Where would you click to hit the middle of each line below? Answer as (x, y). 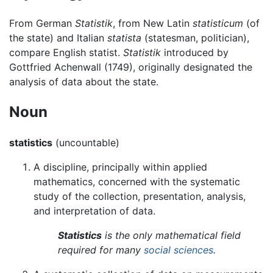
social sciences (179, 250)
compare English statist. (66, 52)
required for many (101, 250)
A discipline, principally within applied (120, 167)
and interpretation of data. (94, 211)
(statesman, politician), (195, 37)
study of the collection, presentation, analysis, (140, 196)
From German (42, 23)
